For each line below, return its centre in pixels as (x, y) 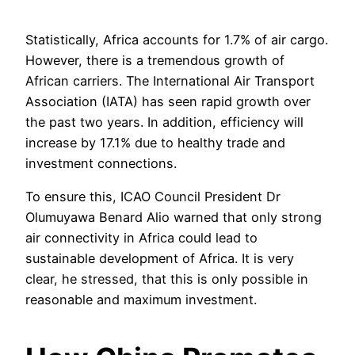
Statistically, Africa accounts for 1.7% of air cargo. (177, 39)
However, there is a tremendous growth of (155, 60)
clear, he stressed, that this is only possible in (167, 279)
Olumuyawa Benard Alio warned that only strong (174, 217)
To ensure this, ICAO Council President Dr (153, 196)
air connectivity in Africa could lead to (141, 237)
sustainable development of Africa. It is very (160, 258)
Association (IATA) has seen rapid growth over (168, 101)
